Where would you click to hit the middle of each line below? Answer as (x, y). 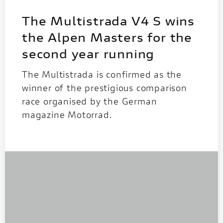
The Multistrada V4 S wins (108, 21)
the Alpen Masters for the (107, 37)
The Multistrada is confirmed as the (102, 74)
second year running (88, 54)
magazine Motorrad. (67, 114)
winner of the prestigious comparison (105, 87)
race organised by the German (90, 101)
